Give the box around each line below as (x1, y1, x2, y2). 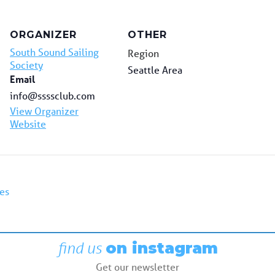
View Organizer (10, 104, 79, 118)
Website (10, 117, 46, 131)
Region (128, 47, 159, 60)
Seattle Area (128, 63, 182, 77)
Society (10, 58, 43, 72)
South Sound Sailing (10, 45, 99, 59)
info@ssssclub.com (10, 89, 95, 103)
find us (57, 238, 106, 257)
